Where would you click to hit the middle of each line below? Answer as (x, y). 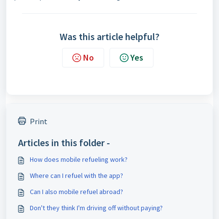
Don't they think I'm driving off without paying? (96, 208)
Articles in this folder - (64, 142)
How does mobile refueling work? (79, 159)
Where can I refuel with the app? (77, 175)
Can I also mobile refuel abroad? (77, 192)
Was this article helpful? (109, 36)
